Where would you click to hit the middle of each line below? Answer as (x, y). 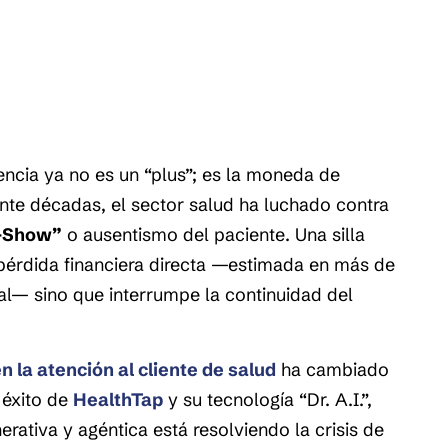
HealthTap (118, 399)
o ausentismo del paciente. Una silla (213, 235)
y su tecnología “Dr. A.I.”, (270, 399)
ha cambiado (332, 369)
